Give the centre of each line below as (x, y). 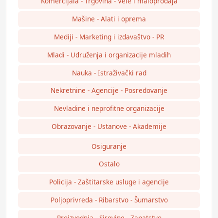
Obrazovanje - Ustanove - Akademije (109, 126)
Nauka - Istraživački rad (109, 73)
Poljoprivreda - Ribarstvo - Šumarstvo (109, 200)
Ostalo (109, 164)
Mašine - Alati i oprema (109, 19)
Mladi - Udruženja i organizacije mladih (109, 54)
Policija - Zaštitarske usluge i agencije (109, 182)
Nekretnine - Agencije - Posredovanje (109, 91)
